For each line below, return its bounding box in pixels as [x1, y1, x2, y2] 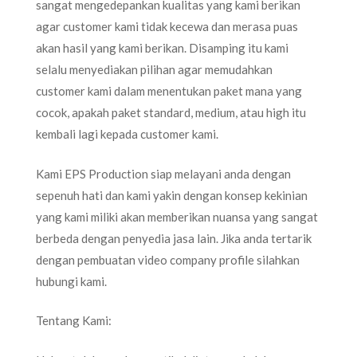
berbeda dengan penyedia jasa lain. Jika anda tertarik [36, 230, 312, 245]
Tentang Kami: [36, 313, 112, 328]
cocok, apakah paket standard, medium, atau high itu [36, 105, 306, 120]
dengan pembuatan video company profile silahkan [36, 252, 300, 267]
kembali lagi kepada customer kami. [36, 127, 218, 141]
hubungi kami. [36, 273, 107, 288]
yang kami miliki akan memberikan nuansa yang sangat [36, 209, 318, 224]
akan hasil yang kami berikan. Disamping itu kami [36, 41, 288, 55]
